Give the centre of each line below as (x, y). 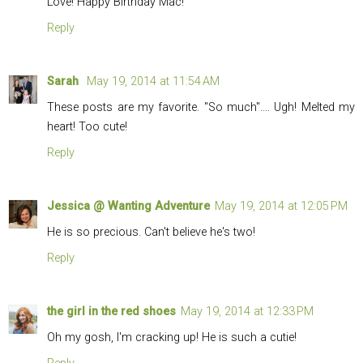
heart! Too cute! (87, 127)
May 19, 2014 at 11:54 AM (153, 82)
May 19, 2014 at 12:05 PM (281, 207)
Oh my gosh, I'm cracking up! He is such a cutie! (172, 338)
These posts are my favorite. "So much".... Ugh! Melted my (201, 108)
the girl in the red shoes (111, 312)
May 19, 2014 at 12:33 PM (247, 312)
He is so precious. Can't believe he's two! (151, 233)
